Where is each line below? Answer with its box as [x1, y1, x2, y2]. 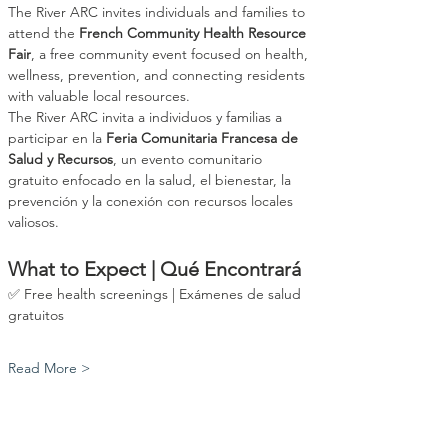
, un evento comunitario [113, 150, 266, 168]
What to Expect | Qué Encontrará [8, 257, 301, 281]
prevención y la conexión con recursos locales [8, 192, 297, 210]
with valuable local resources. [8, 87, 190, 105]
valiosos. [8, 213, 59, 231]
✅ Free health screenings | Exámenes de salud [8, 285, 305, 303]
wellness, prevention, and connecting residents [8, 66, 309, 84]
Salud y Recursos [8, 150, 113, 168]
